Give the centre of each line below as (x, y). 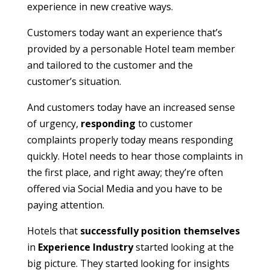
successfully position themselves (160, 231)
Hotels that (53, 231)
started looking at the (183, 247)
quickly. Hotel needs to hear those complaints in (135, 156)
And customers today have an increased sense (131, 108)
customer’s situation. (74, 82)
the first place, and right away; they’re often (125, 173)
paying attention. (65, 205)
